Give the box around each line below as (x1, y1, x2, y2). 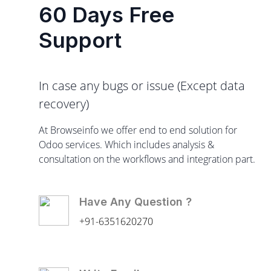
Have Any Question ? (79, 195, 192, 209)
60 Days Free (39, 2, 174, 28)
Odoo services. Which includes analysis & (39, 138, 214, 152)
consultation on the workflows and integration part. (39, 152, 255, 166)
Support (39, 27, 122, 53)
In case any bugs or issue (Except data (39, 77, 245, 94)
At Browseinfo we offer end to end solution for (39, 123, 237, 137)
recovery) (39, 96, 89, 113)
